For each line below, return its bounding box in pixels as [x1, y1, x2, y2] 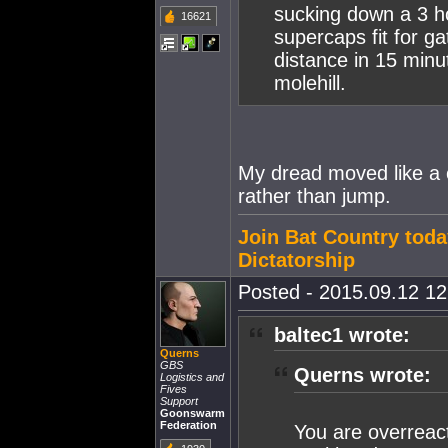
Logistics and [160, 371, 224, 383]
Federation [160, 419, 217, 431]
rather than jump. [238, 185, 391, 207]
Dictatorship [238, 248, 355, 271]
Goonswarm [160, 407, 225, 419]
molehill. [274, 72, 346, 94]
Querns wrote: [294, 364, 431, 386]
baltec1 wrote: [274, 324, 410, 346]
